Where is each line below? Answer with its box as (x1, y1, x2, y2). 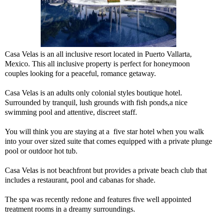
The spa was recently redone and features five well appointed (5, 195, 191, 203)
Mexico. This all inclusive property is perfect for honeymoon (5, 60, 190, 68)
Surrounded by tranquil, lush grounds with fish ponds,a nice (5, 98, 187, 107)
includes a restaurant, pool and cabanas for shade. (5, 176, 155, 184)
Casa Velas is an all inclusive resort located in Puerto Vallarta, (5, 50, 192, 58)
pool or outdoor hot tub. (5, 147, 77, 155)
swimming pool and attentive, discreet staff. (5, 108, 137, 116)
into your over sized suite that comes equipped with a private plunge (5, 137, 212, 145)
